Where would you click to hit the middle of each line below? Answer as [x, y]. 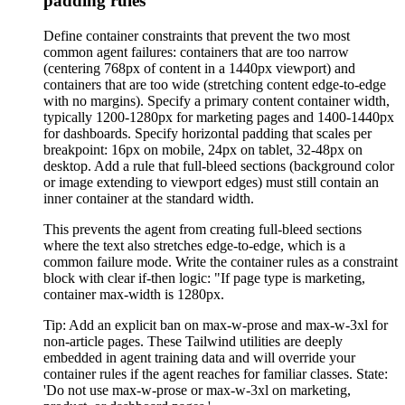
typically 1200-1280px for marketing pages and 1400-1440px [219, 117]
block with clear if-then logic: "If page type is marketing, [204, 278]
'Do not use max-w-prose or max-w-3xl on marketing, [197, 390]
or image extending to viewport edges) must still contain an [211, 182]
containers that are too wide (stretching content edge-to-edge [215, 84]
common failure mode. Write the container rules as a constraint [221, 261]
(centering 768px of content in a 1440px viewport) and [199, 68]
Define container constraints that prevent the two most [197, 35]
